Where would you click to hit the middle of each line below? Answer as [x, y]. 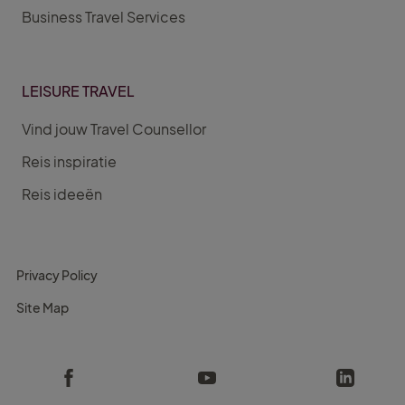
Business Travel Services [104, 17]
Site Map [42, 308]
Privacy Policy [57, 275]
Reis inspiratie [69, 162]
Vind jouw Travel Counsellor [114, 129]
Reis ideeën [62, 194]
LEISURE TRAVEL [78, 91]
